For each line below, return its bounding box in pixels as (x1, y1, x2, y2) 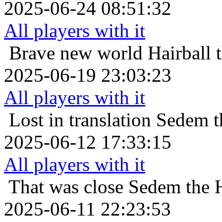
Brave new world (9, 42, 143, 64)
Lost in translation (9, 109, 151, 131)
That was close (8, 176, 123, 198)
